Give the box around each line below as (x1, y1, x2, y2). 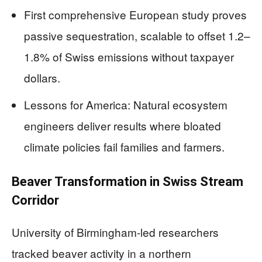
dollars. (24, 70, 60, 86)
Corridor (12, 193, 59, 208)
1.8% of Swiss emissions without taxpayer (24, 49, 234, 65)
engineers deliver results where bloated (24, 118, 221, 134)
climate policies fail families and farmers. (24, 139, 225, 155)
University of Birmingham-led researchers (12, 224, 219, 240)
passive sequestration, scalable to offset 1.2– (24, 27, 250, 44)
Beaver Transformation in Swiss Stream (12, 174, 243, 189)
